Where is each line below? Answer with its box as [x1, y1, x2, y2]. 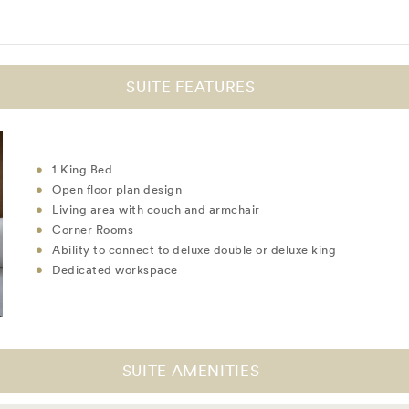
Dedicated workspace [52, 262, 178, 278]
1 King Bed [52, 162, 112, 178]
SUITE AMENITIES [121, 361, 260, 381]
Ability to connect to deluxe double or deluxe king [52, 242, 336, 258]
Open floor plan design [52, 182, 182, 198]
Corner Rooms [52, 222, 137, 238]
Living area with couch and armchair [52, 202, 263, 218]
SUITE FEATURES [126, 77, 256, 97]
